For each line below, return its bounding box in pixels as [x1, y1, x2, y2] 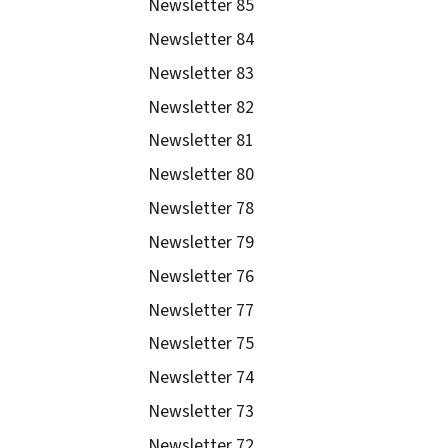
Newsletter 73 [148, 399, 255, 425]
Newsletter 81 [148, 128, 255, 154]
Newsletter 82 [148, 94, 255, 120]
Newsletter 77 [148, 297, 255, 323]
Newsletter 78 [148, 196, 255, 222]
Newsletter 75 [148, 331, 255, 357]
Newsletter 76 [148, 263, 255, 289]
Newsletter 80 [148, 162, 255, 188]
